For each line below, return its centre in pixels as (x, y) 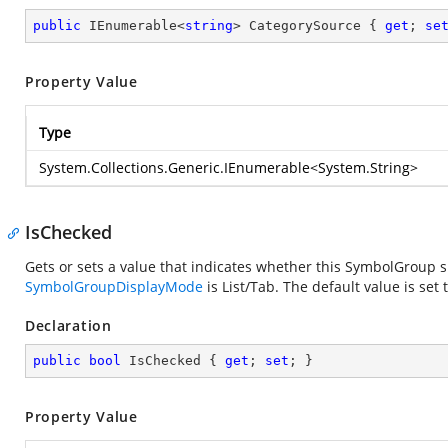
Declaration (68, 325)
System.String (364, 167)
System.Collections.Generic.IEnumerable (174, 167)
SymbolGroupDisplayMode (114, 286)
